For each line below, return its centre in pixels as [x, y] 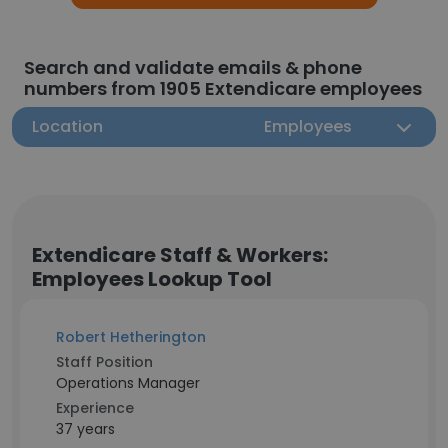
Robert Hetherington [131, 337]
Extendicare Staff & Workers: [180, 255]
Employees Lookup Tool [152, 279]
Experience [95, 408]
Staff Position [104, 362]
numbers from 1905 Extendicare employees [223, 88]
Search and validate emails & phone [193, 67]
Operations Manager [128, 383]
